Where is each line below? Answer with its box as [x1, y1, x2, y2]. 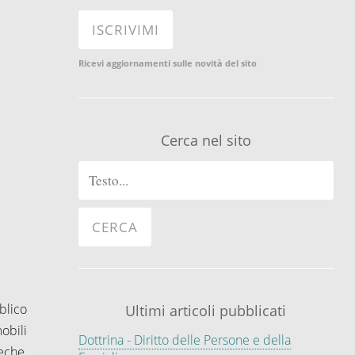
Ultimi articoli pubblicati [125, 300, 287, 320]
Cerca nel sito [160, 130, 251, 150]
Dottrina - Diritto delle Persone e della [78, 330, 291, 349]
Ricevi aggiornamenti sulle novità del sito [78, 56, 257, 69]
